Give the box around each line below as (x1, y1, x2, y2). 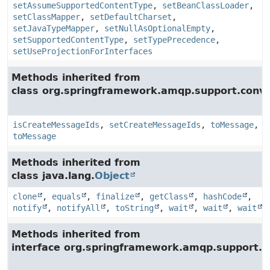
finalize (96, 192, 134, 201)
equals (52, 192, 81, 201)
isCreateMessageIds (13, 120, 99, 130)
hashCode (203, 192, 242, 201)
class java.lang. (11, 170, 95, 181)
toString (115, 203, 154, 213)
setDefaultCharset (90, 12, 172, 22)
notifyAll (57, 203, 100, 213)
